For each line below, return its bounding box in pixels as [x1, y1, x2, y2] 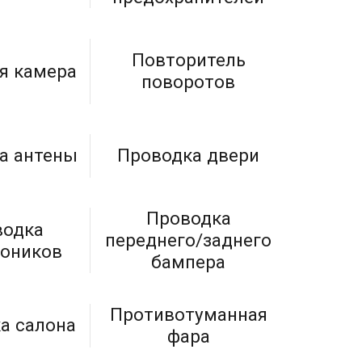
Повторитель [131, 49, 246, 71]
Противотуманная [109, 303, 267, 325]
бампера [151, 251, 226, 273]
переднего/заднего [105, 229, 272, 251]
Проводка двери [117, 145, 260, 166]
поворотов [141, 71, 236, 93]
